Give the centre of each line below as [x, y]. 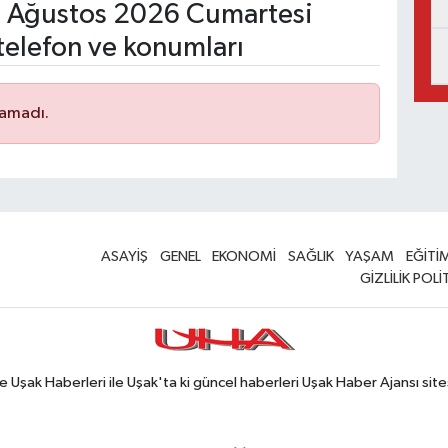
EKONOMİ [244, 256]
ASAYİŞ [125, 256]
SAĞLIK [310, 256]
